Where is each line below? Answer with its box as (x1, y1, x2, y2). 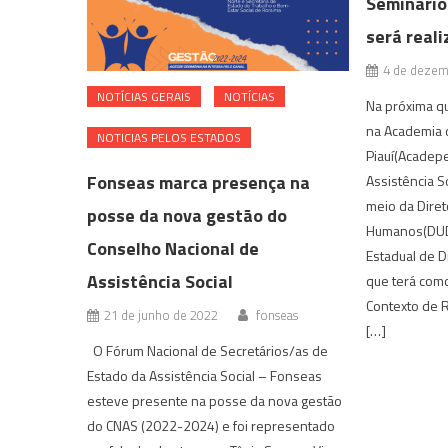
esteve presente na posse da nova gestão (87, 390, 343, 412)
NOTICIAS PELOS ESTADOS (97, 128, 242, 148)
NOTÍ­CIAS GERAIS (97, 87, 192, 107)
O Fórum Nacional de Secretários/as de (87, 340, 329, 362)
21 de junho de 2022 (104, 305, 219, 326)
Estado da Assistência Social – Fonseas (87, 365, 323, 387)
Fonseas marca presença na (87, 169, 311, 197)
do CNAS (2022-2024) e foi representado (87, 415, 336, 437)
